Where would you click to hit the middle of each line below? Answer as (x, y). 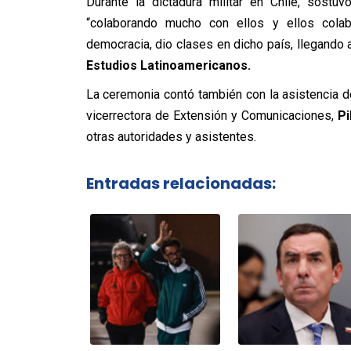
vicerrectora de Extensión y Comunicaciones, (212, 115)
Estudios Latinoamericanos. (170, 65)
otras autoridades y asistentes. (171, 136)
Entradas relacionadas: (181, 184)
